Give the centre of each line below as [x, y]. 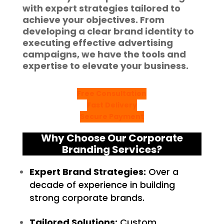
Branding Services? [112, 149]
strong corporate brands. [87, 198]
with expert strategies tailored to [101, 8]
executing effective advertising [97, 43]
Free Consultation [112, 93]
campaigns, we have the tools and [104, 54]
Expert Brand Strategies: [87, 172]
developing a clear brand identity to [108, 31]
